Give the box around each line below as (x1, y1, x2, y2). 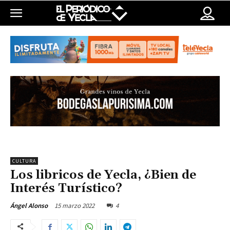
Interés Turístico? (10, 181, 122, 197)
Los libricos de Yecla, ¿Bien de (10, 167, 196, 183)
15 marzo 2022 (54, 201, 94, 210)
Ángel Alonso (10, 201, 48, 210)
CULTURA (12, 158, 36, 165)
